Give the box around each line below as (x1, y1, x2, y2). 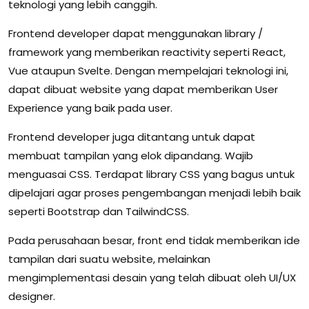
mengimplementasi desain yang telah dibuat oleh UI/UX (8, 270, 296, 286)
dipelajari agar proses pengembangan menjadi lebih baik (8, 186, 301, 201)
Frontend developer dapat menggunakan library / (8, 26, 263, 41)
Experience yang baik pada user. (8, 101, 172, 116)
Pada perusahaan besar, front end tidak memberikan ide (8, 233, 300, 248)
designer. (8, 289, 55, 304)
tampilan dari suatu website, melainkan (8, 252, 210, 267)
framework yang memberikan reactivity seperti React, (8, 45, 286, 60)
